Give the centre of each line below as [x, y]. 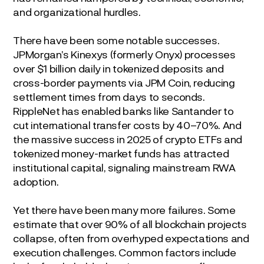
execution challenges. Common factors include [125, 252]
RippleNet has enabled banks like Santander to [123, 110]
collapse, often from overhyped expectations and [131, 238]
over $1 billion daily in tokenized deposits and [118, 68]
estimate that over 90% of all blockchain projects [130, 224]
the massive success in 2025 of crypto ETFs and [128, 139]
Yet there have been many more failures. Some [124, 209]
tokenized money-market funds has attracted [121, 153]
